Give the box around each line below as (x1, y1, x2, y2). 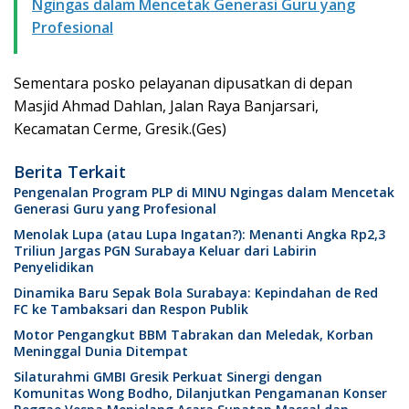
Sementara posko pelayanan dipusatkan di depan (14, 73, 352, 94)
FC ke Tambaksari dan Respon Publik (14, 300, 248, 319)
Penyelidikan (14, 258, 94, 277)
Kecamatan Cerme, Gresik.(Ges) (14, 119, 226, 140)
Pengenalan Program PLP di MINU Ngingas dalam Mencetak (14, 184, 394, 202)
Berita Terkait (14, 161, 126, 184)
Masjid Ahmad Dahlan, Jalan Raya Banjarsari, (14, 96, 319, 117)
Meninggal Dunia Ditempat (14, 342, 188, 361)
